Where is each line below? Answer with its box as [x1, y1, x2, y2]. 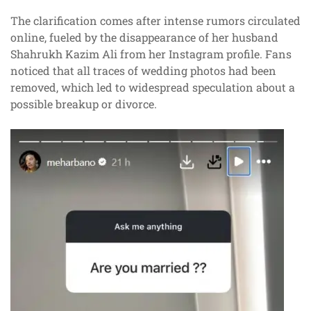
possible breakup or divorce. [10, 96, 157, 112]
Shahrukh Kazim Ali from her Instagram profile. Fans [10, 47, 292, 62]
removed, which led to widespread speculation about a [10, 80, 295, 95]
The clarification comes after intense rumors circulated [10, 13, 301, 28]
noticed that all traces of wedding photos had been [10, 63, 276, 78]
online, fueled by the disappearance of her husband [10, 30, 278, 45]
